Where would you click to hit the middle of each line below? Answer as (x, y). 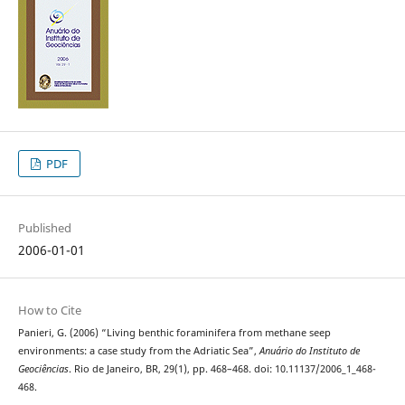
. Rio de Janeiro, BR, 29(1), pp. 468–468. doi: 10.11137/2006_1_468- (222, 369)
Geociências (43, 369)
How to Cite (49, 311)
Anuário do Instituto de (309, 351)
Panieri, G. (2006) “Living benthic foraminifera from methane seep (174, 333)
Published (44, 228)
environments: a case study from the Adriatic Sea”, (138, 351)
